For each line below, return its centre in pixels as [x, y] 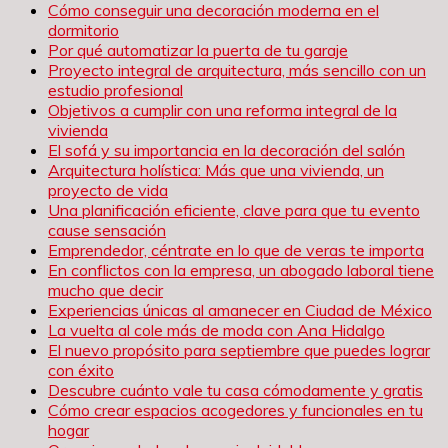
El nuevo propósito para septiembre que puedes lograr [239, 349]
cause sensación [107, 229]
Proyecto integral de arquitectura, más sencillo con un [237, 69]
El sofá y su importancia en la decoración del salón [226, 149]
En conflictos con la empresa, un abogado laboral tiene [241, 269]
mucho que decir [105, 289]
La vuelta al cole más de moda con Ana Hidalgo [216, 329]
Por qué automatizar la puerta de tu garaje [198, 49]
